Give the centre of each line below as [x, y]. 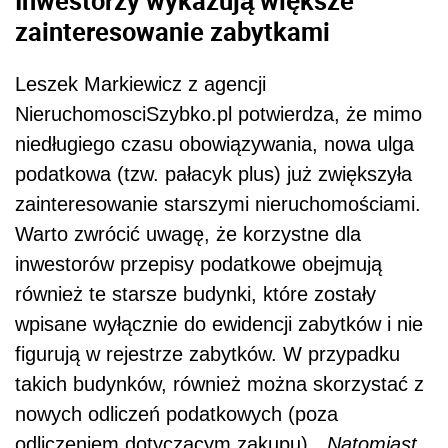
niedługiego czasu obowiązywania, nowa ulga [214, 143]
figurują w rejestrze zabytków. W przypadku [207, 353]
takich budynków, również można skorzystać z [219, 383]
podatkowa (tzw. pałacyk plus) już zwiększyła [213, 173]
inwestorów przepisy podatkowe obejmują [198, 263]
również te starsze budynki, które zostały [195, 293]
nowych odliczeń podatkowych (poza [176, 413]
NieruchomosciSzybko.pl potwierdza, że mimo [218, 113]
